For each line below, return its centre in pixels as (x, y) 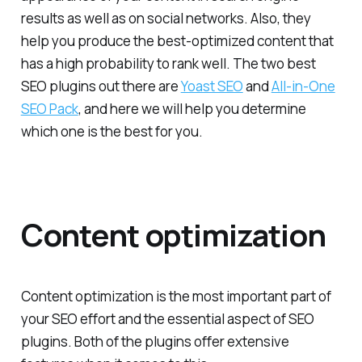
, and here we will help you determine (192, 109)
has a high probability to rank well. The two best (168, 64)
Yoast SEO (212, 86)
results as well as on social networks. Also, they (166, 19)
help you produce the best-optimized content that (177, 41)
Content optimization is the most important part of (176, 297)
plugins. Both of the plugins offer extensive (155, 342)
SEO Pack (49, 109)
